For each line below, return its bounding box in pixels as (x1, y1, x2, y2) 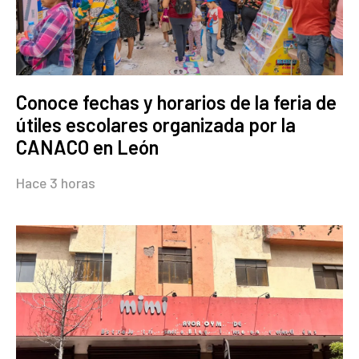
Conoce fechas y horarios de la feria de (16, 90, 337, 114)
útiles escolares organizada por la (16, 112, 296, 136)
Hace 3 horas (16, 173, 95, 192)
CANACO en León (16, 135, 159, 159)
